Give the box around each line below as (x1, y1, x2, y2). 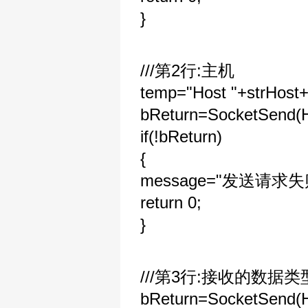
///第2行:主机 (140, 61, 234, 80)
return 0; (140, 193, 201, 212)
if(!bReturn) (140, 127, 222, 146)
